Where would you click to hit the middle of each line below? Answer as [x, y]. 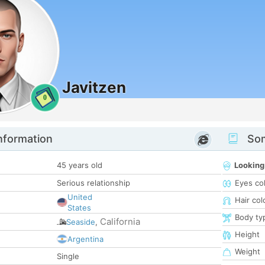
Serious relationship [93, 183]
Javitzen [94, 87]
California [120, 222]
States [79, 208]
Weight [248, 252]
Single [68, 256]
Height [247, 235]
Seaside [81, 222]
